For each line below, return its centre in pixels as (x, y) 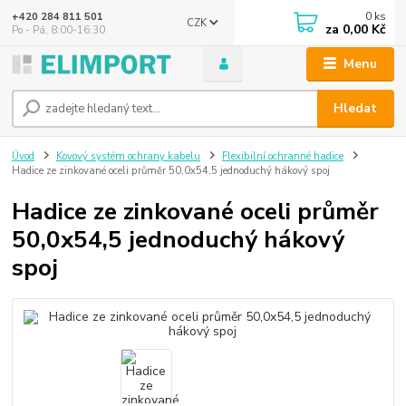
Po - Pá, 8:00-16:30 (59, 30)
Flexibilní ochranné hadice (282, 157)
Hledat (356, 109)
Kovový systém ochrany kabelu (128, 157)
